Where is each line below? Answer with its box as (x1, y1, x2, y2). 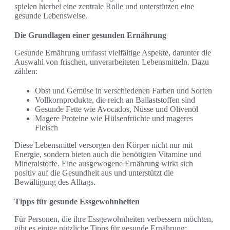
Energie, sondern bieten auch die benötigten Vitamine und (14, 150, 202, 159)
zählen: (14, 67, 37, 76)
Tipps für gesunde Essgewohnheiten (14, 197, 140, 206)
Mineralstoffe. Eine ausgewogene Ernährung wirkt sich (14, 159, 193, 168)
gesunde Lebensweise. (14, 11, 87, 21)
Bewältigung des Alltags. (14, 178, 95, 187)
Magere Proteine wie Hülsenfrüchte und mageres (35, 114, 193, 123)
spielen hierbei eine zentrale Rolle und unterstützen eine (14, 2, 194, 11)
